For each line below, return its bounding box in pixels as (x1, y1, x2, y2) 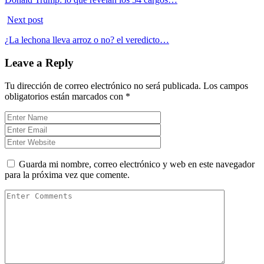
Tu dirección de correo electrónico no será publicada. (5, 80, 201, 91)
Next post (7, 15, 43, 25)
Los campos (203, 80, 248, 91)
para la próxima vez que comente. (5, 169, 130, 180)
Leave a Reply (5, 57, 74, 70)
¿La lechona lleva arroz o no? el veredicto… (5, 35, 169, 45)
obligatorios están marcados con (5, 91, 126, 101)
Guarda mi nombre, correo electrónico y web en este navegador (19, 159, 255, 169)
